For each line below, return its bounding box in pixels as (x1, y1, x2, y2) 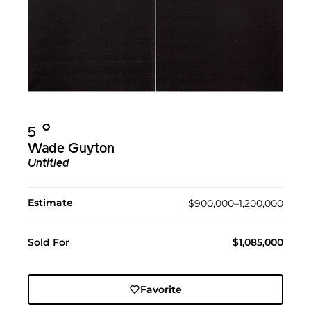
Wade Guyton (28, 142, 115, 157)
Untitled (28, 158, 69, 170)
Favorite (140, 283, 182, 296)
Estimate (28, 196, 73, 210)
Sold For (28, 236, 69, 249)
